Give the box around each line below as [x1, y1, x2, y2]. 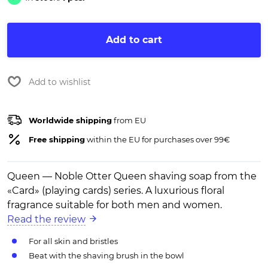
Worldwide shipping [29, 115, 112, 126]
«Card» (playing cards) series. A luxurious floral [7, 185, 224, 197]
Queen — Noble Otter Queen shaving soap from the [7, 170, 257, 182]
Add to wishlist [29, 77, 91, 88]
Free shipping [29, 135, 85, 145]
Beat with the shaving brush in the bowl [29, 251, 184, 261]
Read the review [7, 214, 86, 226]
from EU [112, 115, 146, 126]
